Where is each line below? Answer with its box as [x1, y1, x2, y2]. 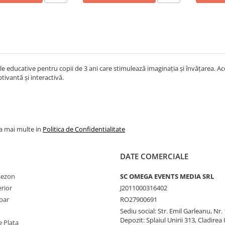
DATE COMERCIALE [120, 151, 188, 161]
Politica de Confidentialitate [43, 124, 125, 134]
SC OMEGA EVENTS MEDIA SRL [120, 171, 214, 181]
